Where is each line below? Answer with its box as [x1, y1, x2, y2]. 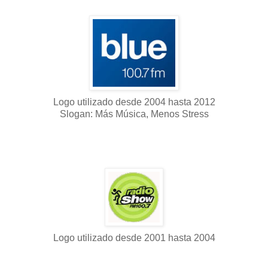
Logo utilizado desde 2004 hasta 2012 [53, 96, 215, 107]
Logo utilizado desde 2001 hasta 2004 [53, 232, 215, 243]
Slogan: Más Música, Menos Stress [59, 108, 209, 119]
